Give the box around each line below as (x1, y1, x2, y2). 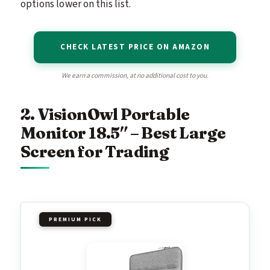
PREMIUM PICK (49, 215, 102, 224)
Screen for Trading (20, 142, 169, 162)
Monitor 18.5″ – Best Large (20, 123, 226, 143)
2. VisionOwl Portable (20, 104, 190, 125)
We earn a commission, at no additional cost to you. (61, 71, 209, 81)
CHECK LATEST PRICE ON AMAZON (60, 42, 210, 53)
